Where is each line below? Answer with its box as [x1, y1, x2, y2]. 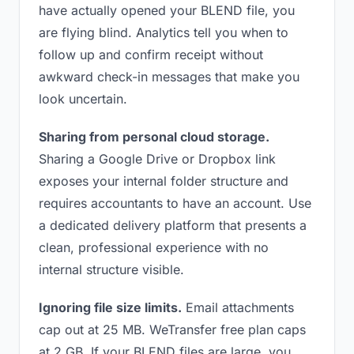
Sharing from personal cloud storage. [39, 129, 269, 145]
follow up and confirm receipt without [39, 47, 263, 62]
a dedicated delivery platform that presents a [39, 217, 307, 233]
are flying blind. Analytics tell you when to [39, 24, 288, 40]
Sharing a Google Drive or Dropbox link [39, 151, 276, 167]
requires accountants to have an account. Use [39, 195, 311, 211]
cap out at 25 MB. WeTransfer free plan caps [39, 322, 306, 337]
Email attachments [182, 299, 294, 315]
